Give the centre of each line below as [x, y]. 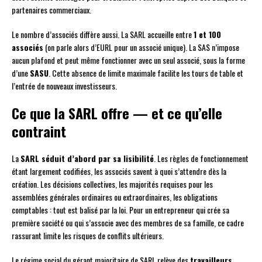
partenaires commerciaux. [51, 9]
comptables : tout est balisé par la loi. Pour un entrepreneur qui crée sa [120, 209]
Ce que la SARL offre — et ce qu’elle [117, 113]
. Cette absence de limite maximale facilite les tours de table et [146, 73]
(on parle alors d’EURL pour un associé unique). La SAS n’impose [141, 47]
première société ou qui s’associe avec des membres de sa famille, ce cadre [128, 222]
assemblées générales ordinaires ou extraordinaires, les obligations [115, 196]
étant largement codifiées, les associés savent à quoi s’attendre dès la [119, 171]
